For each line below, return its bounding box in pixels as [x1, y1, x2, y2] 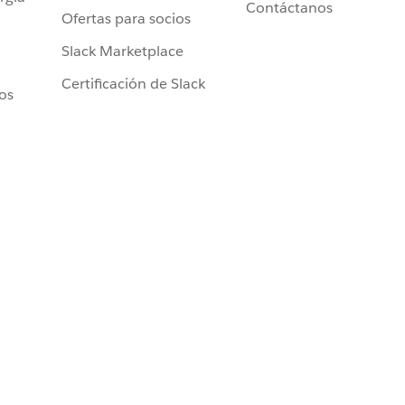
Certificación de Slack [61, 74, 205, 94]
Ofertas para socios [61, 9, 191, 29]
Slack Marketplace [61, 42, 184, 61]
